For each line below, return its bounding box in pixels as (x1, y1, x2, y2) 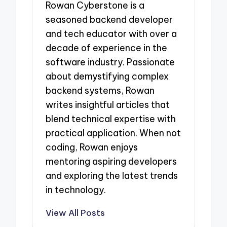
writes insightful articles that (46, 98, 170, 110)
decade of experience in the (46, 42, 168, 54)
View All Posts (46, 207, 105, 218)
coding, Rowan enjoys (46, 141, 138, 153)
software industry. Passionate (46, 56, 175, 68)
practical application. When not (46, 127, 181, 139)
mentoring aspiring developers (46, 155, 177, 167)
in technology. (46, 183, 106, 196)
